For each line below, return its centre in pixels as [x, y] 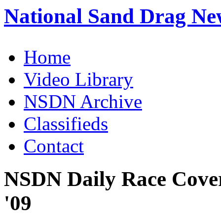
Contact [54, 146]
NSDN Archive [83, 101]
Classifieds [66, 123]
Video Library [78, 79]
